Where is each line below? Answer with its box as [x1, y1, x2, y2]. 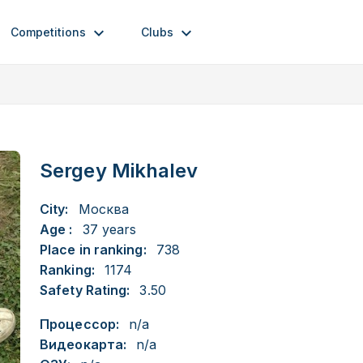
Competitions [11, 24, 87, 39]
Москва [78, 201, 130, 217]
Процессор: [40, 316, 119, 332]
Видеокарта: [40, 336, 127, 352]
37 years [82, 221, 137, 237]
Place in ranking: [40, 241, 147, 258]
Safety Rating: [40, 282, 130, 298]
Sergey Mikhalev [40, 159, 199, 182]
